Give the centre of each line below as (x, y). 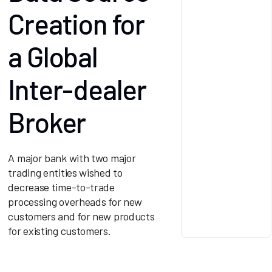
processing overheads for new (75, 201)
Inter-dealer (77, 89)
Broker (47, 121)
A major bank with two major (72, 158)
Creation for (76, 23)
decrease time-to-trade (61, 187)
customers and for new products (81, 216)
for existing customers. (59, 230)
